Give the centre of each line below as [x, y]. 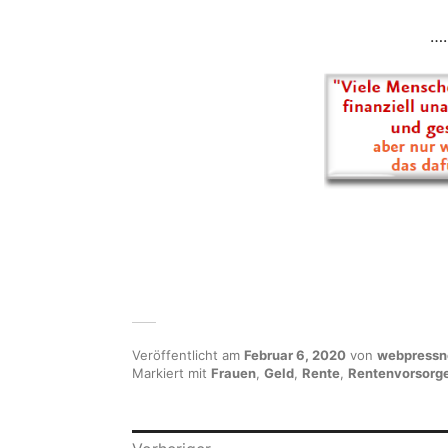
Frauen [233, 372]
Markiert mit [171, 372]
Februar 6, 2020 [295, 354]
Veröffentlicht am [188, 354]
